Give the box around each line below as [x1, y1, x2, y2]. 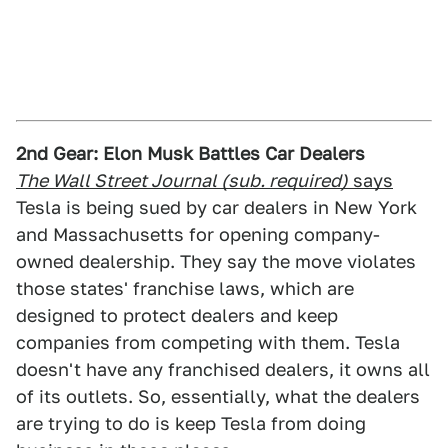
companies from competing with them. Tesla [16, 332, 400, 353]
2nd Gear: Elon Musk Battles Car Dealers [16, 143, 365, 164]
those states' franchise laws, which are [16, 278, 354, 299]
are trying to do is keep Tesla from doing [16, 413, 366, 434]
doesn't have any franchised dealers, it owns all [16, 359, 430, 380]
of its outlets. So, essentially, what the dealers [16, 386, 420, 407]
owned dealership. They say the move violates [16, 251, 416, 272]
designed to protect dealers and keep [16, 305, 338, 326]
